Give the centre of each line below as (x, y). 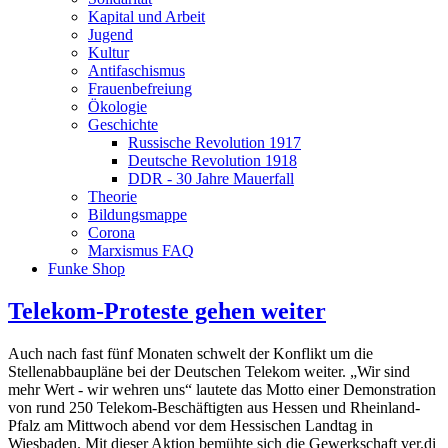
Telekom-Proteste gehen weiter (167, 310)
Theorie (112, 196)
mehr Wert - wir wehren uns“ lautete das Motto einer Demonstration (222, 389)
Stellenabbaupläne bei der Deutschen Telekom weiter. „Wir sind (209, 371)
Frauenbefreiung (140, 88)
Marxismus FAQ (141, 250)
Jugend (110, 34)
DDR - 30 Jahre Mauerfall (211, 178)
